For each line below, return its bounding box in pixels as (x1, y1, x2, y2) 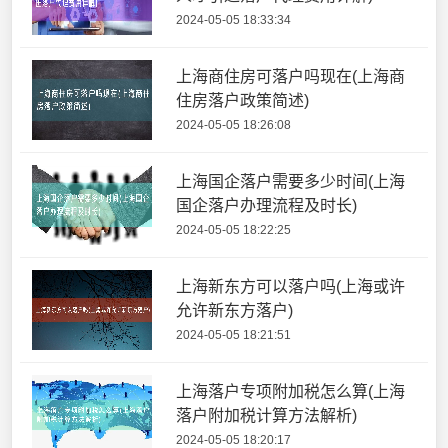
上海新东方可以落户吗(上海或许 (176, 278, 405, 296)
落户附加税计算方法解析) (176, 407, 357, 425)
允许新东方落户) (176, 302, 293, 320)
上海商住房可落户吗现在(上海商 (176, 68, 405, 86)
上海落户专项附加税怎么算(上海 (176, 383, 405, 401)
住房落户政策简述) (176, 92, 309, 110)
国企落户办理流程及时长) (176, 197, 357, 215)
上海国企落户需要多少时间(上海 (176, 173, 405, 191)
